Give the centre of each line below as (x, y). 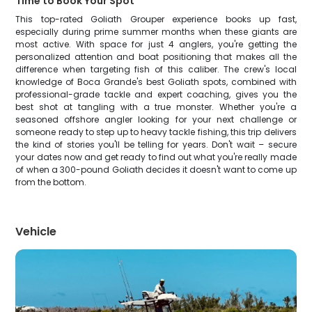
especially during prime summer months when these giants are (156, 32)
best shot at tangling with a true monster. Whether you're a (156, 107)
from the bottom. (51, 182)
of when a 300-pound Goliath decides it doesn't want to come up (156, 170)
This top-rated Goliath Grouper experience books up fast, (156, 19)
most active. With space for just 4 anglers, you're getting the (156, 44)
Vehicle (36, 232)
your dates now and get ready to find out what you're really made (156, 157)
